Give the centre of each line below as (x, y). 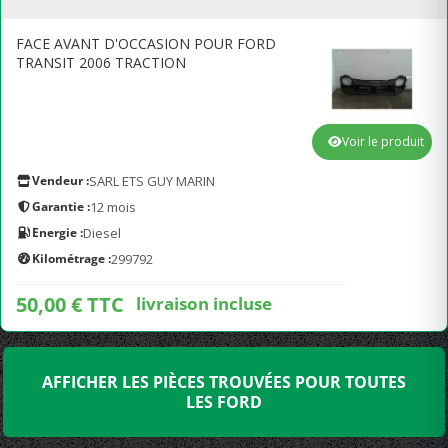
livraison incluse (204, 303)
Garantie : (61, 206)
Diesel (102, 233)
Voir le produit (383, 141)
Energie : (57, 232)
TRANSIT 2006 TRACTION (101, 62)
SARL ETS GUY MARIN (152, 181)
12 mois (113, 207)
